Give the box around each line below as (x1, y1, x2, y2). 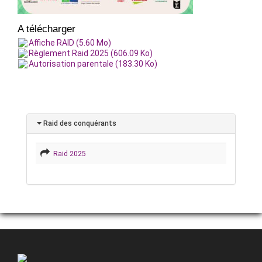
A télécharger (18, 23, 75, 35)
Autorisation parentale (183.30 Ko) (29, 58, 157, 68)
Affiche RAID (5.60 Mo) (29, 37, 111, 47)
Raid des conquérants (42, 119, 116, 127)
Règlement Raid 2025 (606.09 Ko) (29, 48, 153, 58)
